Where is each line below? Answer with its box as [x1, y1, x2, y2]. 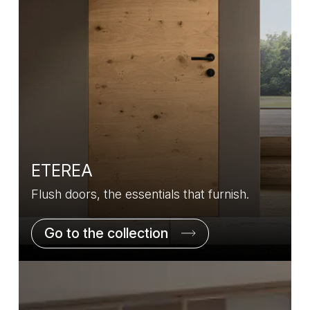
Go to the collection [44, 225, 168, 242]
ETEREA [31, 161, 93, 181]
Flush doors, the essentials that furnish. [31, 187, 249, 202]
